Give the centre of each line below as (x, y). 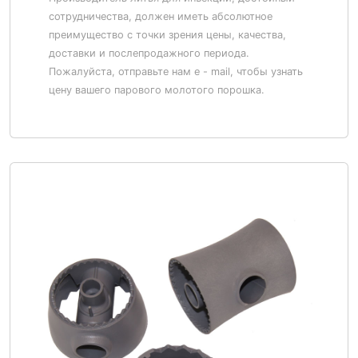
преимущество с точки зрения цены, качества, (167, 35)
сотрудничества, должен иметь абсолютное (161, 16)
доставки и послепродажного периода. (149, 53)
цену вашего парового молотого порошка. (157, 90)
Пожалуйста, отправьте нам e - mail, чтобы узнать (176, 72)
